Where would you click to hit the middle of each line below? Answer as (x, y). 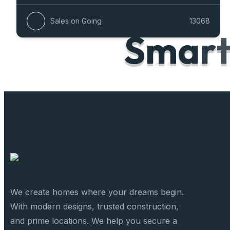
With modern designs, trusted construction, (94, 206)
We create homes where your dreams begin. (97, 192)
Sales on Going (76, 21)
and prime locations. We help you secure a (94, 221)
